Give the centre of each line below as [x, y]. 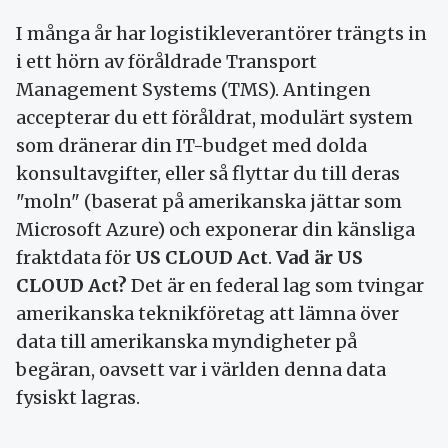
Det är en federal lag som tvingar [275, 285]
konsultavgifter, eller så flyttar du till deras [208, 173]
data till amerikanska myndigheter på [186, 341]
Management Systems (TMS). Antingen [193, 89]
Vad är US [319, 257]
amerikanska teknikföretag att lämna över [207, 313]
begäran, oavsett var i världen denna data [201, 369]
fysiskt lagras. [78, 397]
